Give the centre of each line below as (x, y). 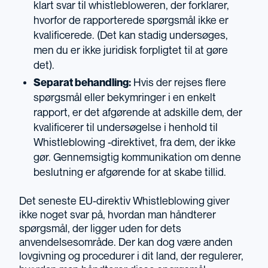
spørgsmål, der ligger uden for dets (100, 229)
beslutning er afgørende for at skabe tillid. (130, 173)
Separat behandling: (82, 83)
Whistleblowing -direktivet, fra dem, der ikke (135, 143)
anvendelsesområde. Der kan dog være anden (126, 243)
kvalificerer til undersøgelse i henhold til (126, 128)
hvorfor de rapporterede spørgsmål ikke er (131, 21)
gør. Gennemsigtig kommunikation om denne (137, 158)
